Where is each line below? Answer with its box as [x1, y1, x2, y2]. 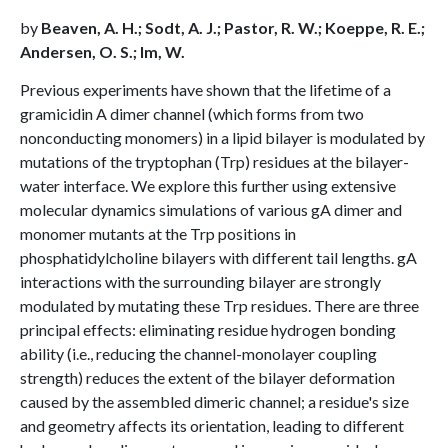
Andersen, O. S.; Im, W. [20, 42, 185, 61]
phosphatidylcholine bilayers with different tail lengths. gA [20, 248, 417, 267]
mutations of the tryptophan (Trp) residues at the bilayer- [20, 152, 409, 171]
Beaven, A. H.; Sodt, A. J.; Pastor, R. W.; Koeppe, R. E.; [41, 18, 425, 37]
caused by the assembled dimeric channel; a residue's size [20, 392, 409, 411]
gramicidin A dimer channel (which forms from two [20, 104, 364, 123]
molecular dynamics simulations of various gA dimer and [20, 200, 402, 219]
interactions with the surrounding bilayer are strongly [20, 272, 381, 291]
